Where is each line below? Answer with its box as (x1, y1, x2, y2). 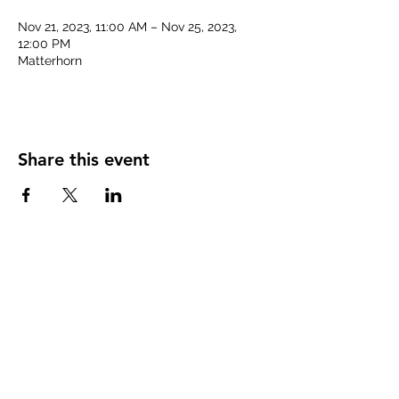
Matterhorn (18, 53, 82, 68)
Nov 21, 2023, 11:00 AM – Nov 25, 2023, (18, 20, 237, 34)
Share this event (18, 149, 150, 170)
